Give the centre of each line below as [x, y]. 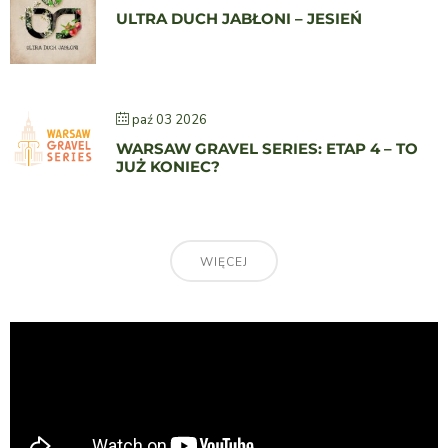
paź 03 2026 [169, 120]
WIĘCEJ [224, 262]
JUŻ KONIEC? [168, 167]
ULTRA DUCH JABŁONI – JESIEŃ [239, 19]
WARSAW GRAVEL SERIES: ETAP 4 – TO [267, 149]
